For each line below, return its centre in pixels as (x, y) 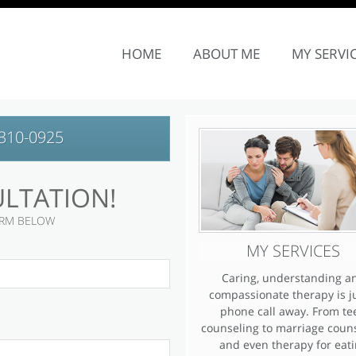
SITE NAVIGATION (135, 31)
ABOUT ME (226, 54)
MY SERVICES (293, 251)
